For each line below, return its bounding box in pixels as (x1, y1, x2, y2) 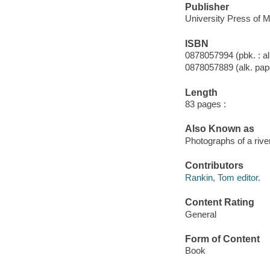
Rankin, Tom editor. (184, 172, 260, 183)
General (184, 209, 216, 219)
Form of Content (184, 233, 260, 244)
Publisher (184, 1, 229, 12)
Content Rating (184, 197, 254, 208)
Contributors (184, 160, 243, 171)
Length (184, 87, 218, 98)
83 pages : (184, 99, 226, 110)
